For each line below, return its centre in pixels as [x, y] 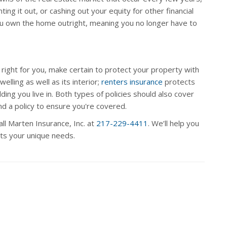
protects [179, 81]
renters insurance [132, 81]
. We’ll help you [174, 123]
